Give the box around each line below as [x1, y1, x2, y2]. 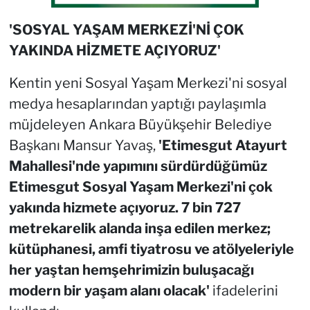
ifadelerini [209, 282, 278, 299]
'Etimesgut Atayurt [158, 136, 287, 154]
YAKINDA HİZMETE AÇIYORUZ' [8, 42, 221, 59]
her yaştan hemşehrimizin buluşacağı [8, 261, 254, 278]
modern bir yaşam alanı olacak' [8, 282, 210, 299]
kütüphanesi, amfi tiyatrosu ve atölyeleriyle [8, 240, 294, 257]
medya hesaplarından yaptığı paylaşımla [8, 95, 266, 112]
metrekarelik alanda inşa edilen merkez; [8, 219, 271, 237]
